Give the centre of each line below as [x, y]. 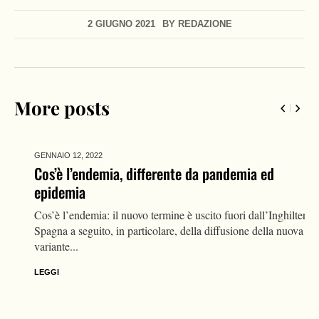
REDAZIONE [205, 23]
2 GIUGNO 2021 [121, 23]
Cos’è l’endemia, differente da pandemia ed [134, 173]
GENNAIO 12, [40, 155]
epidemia [40, 192]
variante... [36, 246]
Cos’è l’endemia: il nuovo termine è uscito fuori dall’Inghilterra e [158, 214]
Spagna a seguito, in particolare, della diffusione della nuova [149, 230]
